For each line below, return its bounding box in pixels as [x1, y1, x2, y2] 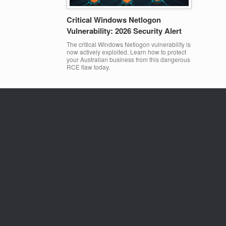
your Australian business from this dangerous [67, 54, 190, 64]
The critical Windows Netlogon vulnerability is [67, 39, 191, 48]
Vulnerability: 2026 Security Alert [67, 25, 182, 36]
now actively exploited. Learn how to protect [67, 47, 186, 56]
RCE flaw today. [67, 62, 110, 71]
